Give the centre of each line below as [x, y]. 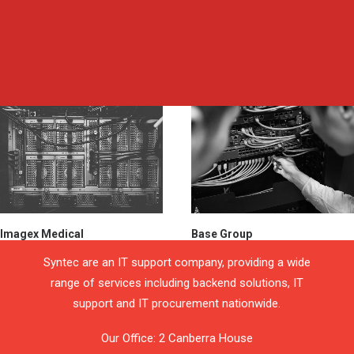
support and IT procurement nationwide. [177, 303]
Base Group [222, 234]
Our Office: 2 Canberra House [177, 338]
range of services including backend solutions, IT [177, 283]
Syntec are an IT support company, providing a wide [177, 262]
